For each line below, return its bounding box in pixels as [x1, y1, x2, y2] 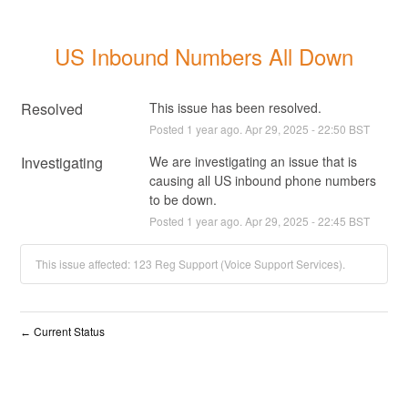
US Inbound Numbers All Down [55, 39, 353, 72]
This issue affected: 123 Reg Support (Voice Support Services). [36, 255, 346, 271]
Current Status [31, 322, 106, 339]
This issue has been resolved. [148, 97, 321, 117]
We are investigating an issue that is [148, 151, 357, 170]
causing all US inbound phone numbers [148, 170, 376, 189]
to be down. [148, 189, 217, 209]
